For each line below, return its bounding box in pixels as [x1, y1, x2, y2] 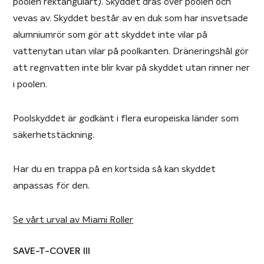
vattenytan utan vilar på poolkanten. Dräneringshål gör [13, 46, 249, 56]
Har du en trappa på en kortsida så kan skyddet [13, 164, 216, 174]
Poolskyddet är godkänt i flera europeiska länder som [13, 113, 239, 123]
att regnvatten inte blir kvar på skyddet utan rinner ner [13, 62, 250, 72]
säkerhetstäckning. [13, 130, 95, 140]
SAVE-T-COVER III [13, 246, 91, 256]
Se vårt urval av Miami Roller [13, 214, 134, 225]
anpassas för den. [13, 180, 90, 190]
